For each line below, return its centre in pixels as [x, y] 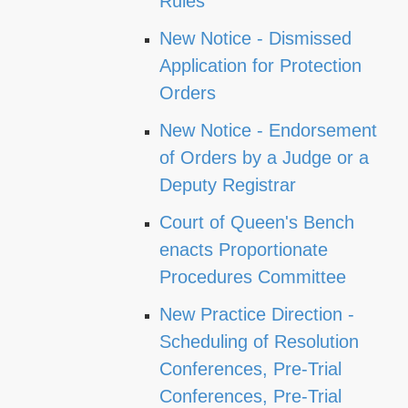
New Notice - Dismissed [255, 38]
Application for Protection [260, 66]
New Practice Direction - [257, 314]
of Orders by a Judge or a [264, 158]
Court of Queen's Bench [257, 222]
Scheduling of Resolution [259, 342]
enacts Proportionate [244, 250]
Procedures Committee [253, 277]
